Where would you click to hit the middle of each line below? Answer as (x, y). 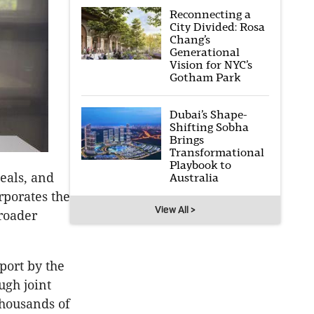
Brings (186, 140)
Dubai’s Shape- (208, 115)
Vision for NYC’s (211, 65)
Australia (194, 178)
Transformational (217, 152)
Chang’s (190, 40)
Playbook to (200, 165)
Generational (204, 52)
